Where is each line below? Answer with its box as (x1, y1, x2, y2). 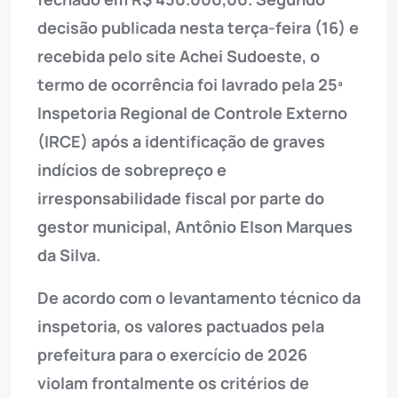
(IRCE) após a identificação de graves (37, 131, 325, 153)
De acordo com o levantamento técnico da (37, 287, 361, 309)
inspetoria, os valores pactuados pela (37, 315, 324, 338)
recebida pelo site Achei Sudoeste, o (37, 45, 320, 68)
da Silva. (37, 244, 100, 267)
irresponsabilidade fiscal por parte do (37, 187, 324, 210)
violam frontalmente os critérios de (37, 372, 309, 394)
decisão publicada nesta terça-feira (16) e (37, 17, 359, 39)
